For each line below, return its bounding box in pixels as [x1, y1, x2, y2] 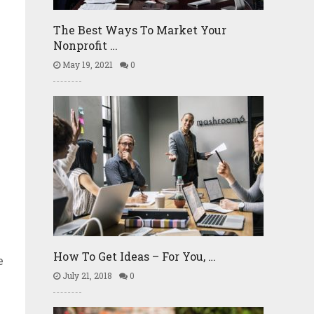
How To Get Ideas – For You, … [53, 249, 216, 264]
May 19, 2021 [60, 59, 113, 70]
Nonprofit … [53, 38, 118, 53]
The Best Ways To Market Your [53, 22, 226, 37]
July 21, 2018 [60, 270, 112, 281]
